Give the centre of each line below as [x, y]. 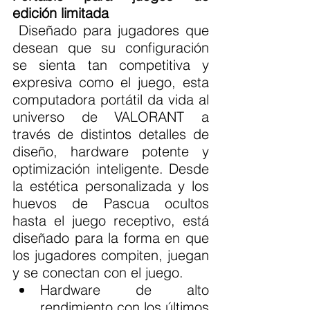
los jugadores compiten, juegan [111, 255]
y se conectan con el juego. [98, 272]
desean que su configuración [111, 47]
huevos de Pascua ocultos [111, 203]
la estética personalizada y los [111, 185]
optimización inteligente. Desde [111, 168]
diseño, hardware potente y [111, 151]
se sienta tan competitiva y [111, 64]
